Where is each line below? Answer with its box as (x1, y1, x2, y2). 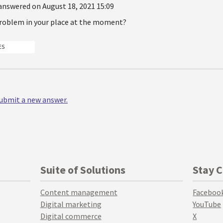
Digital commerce (40, 211, 102, 221)
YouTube (193, 199, 222, 209)
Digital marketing (40, 199, 102, 209)
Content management (40, 187, 117, 197)
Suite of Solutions (40, 162, 125, 177)
